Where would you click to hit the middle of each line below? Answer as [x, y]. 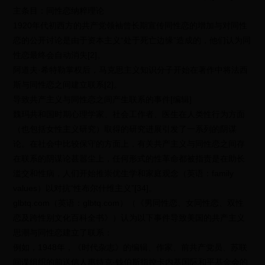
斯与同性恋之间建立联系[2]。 [68, 85]
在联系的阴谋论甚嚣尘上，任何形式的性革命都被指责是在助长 [129, 159]
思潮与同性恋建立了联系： [63, 232]
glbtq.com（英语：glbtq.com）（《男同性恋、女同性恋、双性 [129, 203]
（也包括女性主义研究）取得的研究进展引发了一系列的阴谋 [125, 129]
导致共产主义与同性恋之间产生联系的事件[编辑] [103, 99]
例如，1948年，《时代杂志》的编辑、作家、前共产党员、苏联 [130, 247]
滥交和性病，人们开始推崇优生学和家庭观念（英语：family [124, 173]
